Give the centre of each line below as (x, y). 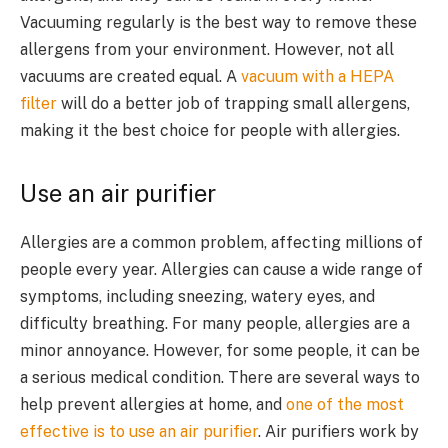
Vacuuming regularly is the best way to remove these (218, 23)
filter (38, 104)
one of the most (345, 405)
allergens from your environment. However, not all (207, 50)
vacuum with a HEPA (317, 77)
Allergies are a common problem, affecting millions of (221, 243)
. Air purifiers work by (338, 432)
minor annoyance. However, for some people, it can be (220, 351)
